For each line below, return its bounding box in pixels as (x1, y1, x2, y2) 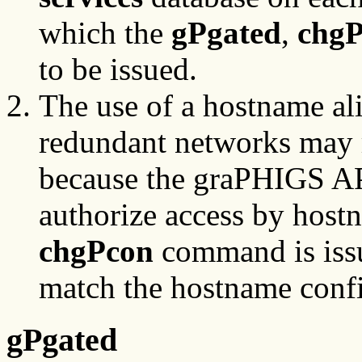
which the (39, 15, 171, 51)
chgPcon (39, 234, 154, 269)
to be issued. (39, 52, 197, 87)
